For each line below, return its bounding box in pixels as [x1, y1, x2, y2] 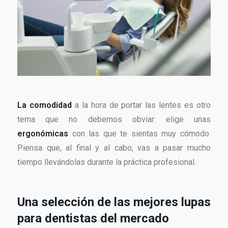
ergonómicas [17, 129, 72, 139]
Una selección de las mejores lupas [17, 195, 211, 210]
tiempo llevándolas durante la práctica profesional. [17, 157, 196, 167]
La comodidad [17, 100, 72, 110]
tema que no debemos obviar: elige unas [17, 115, 211, 125]
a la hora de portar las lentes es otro [71, 100, 211, 110]
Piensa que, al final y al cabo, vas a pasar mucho [17, 143, 211, 153]
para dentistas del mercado [17, 211, 169, 226]
